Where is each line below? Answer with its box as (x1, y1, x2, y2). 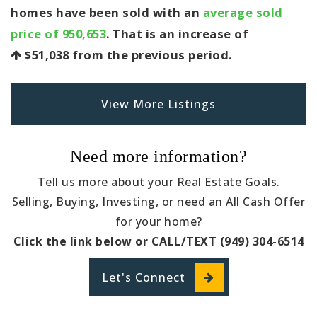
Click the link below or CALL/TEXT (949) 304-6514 (13, 234, 304, 249)
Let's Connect (101, 270, 185, 285)
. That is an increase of (106, 25, 248, 42)
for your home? (115, 214, 202, 229)
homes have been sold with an (11, 4, 203, 21)
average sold (202, 4, 283, 21)
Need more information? (70, 147, 247, 166)
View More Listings (101, 96, 216, 112)
